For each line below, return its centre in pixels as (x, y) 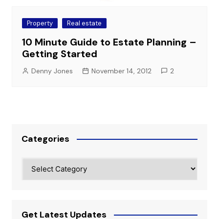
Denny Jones (52, 71)
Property (40, 23)
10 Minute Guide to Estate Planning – (109, 42)
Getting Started (59, 54)
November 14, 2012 (121, 71)
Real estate (84, 23)
